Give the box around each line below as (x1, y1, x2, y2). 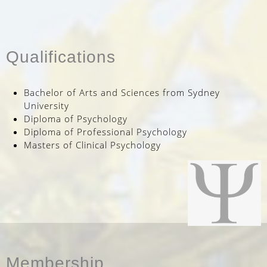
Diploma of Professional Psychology (24, 126, 187, 138)
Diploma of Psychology (24, 113, 128, 125)
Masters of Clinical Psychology (24, 139, 161, 151)
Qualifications (6, 47, 116, 66)
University (24, 100, 69, 111)
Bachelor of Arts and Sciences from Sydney (24, 86, 220, 98)
